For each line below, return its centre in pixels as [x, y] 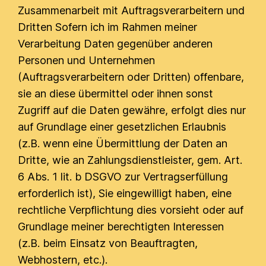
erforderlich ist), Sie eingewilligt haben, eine [125, 193]
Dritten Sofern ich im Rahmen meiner [108, 27]
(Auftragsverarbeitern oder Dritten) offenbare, [131, 77]
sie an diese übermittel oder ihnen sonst [116, 94]
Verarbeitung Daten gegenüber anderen [115, 44]
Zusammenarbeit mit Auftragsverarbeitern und [132, 10]
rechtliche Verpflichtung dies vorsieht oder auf [131, 210]
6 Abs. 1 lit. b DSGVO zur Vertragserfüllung [123, 177]
